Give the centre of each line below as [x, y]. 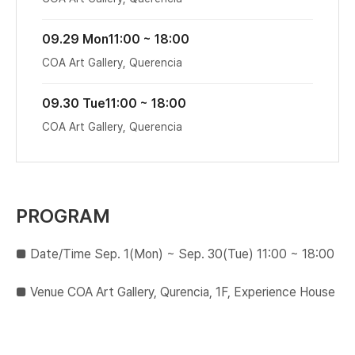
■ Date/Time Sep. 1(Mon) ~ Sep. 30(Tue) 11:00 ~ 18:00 [175, 254]
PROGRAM [63, 216]
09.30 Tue [74, 103]
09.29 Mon [75, 39]
